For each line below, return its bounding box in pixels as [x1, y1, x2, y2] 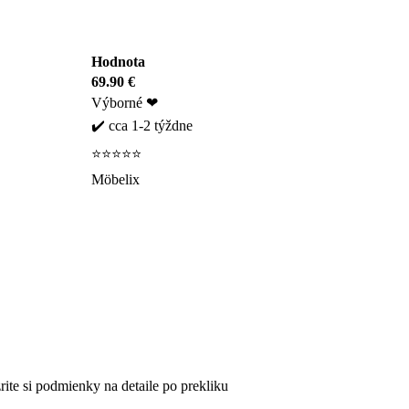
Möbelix [91, 171, 140, 187]
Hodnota [91, 53, 145, 69]
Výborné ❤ [91, 94, 158, 110]
